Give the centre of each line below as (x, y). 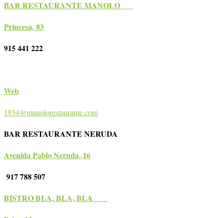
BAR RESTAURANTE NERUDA (66, 134)
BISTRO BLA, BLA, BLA (54, 198)
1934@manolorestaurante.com (51, 112)
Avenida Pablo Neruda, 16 (47, 155)
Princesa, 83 (24, 27)
